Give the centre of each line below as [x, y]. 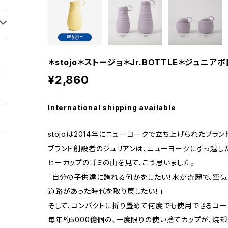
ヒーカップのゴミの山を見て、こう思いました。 [121, 163]
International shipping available [112, 108]
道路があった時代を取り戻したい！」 [106, 191]
